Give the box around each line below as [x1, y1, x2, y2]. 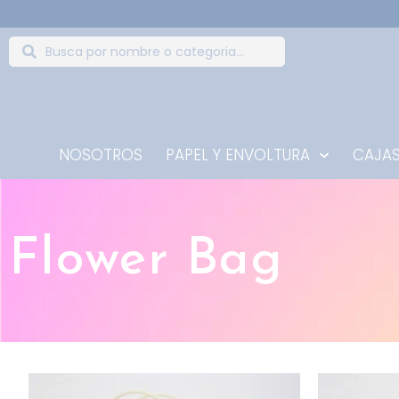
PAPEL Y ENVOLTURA [166, 144, 311, 167]
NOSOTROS [59, 144, 143, 167]
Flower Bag [9, 234, 283, 288]
